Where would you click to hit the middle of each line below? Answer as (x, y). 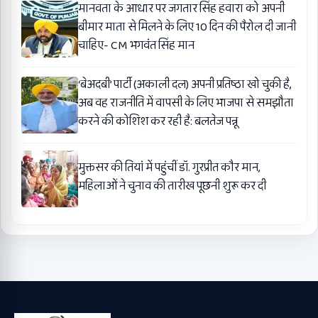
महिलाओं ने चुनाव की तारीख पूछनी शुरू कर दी (172, 186)
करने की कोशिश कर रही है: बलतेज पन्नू (158, 121)
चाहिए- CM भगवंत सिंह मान (136, 45)
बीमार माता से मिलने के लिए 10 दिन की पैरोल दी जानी (187, 27)
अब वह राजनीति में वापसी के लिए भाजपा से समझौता (186, 103)
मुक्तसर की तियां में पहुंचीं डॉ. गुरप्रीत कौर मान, (169, 168)
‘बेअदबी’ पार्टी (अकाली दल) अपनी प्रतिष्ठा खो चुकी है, (185, 84)
